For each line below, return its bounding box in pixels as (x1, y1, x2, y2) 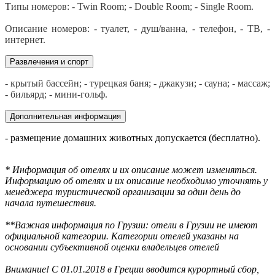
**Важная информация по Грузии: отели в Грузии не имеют (5, 220, 258, 231)
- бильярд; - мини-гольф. (5, 89, 107, 100)
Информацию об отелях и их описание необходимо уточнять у (5, 176, 268, 187)
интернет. (5, 34, 45, 45)
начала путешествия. (5, 198, 96, 209)
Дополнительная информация (10, 112, 121, 122)
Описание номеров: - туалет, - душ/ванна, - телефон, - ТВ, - (5, 23, 270, 34)
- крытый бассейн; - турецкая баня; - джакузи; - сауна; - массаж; (5, 78, 270, 89)
